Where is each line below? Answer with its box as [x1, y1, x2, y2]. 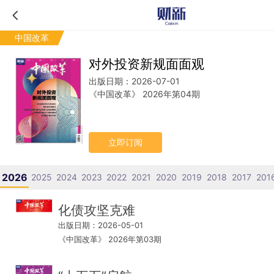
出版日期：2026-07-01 [89, 76, 180, 86]
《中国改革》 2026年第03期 [58, 234, 161, 244]
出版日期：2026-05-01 [58, 220, 143, 230]
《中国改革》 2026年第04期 [89, 89, 200, 99]
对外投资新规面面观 [89, 56, 204, 72]
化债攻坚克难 [58, 202, 135, 218]
